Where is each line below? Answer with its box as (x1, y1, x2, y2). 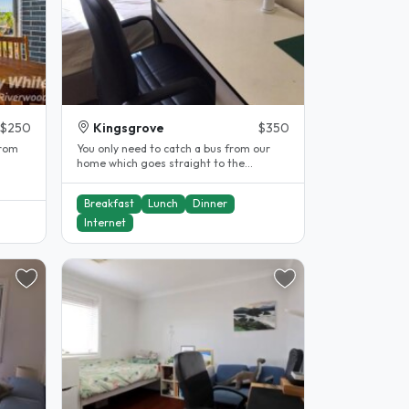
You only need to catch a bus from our (77, 141, 270, 155)
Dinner (192, 196, 227, 211)
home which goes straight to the (77, 155, 245, 170)
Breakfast (83, 196, 134, 211)
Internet (83, 215, 126, 229)
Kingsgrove (93, 119, 164, 136)
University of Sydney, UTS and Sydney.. (77, 170, 267, 184)
